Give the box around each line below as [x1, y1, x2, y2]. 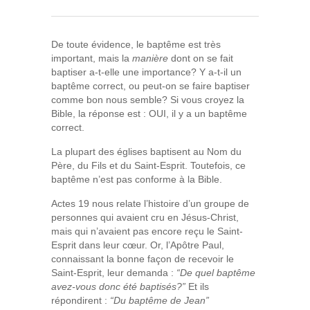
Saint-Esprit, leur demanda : [51, 267, 176, 278]
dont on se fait [171, 53, 233, 64]
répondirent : [51, 295, 110, 306]
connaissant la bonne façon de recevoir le [51, 253, 234, 264]
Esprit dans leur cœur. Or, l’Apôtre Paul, [51, 239, 224, 250]
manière [132, 53, 171, 64]
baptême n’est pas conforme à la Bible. [51, 174, 222, 185]
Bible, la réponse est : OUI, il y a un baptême [51, 108, 247, 119]
